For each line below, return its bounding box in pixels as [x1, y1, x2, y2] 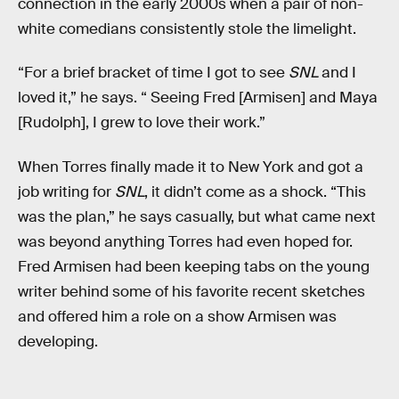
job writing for [18, 182, 115, 201]
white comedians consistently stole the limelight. [18, 19, 356, 38]
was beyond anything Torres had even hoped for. [18, 232, 353, 251]
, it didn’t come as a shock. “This [144, 182, 366, 201]
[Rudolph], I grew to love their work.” [18, 113, 265, 133]
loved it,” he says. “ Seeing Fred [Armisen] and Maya [18, 88, 378, 108]
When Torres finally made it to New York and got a [18, 157, 363, 176]
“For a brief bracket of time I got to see [18, 63, 289, 83]
